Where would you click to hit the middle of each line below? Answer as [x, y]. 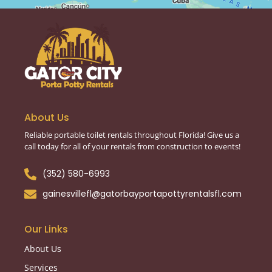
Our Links [46, 229]
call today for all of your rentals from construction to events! [133, 146]
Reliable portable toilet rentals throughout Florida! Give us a [132, 134]
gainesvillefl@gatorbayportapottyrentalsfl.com [142, 194]
